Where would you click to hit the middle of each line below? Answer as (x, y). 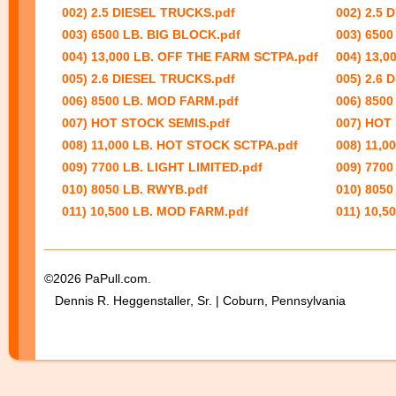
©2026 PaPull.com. (98, 278)
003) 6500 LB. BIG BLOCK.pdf (151, 34)
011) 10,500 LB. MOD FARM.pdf (155, 211)
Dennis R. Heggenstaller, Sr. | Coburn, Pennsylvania (195, 301)
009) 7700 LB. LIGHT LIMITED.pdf (162, 167)
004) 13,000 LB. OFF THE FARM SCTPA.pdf (190, 57)
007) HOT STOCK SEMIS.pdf (146, 123)
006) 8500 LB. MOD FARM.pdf (150, 101)
